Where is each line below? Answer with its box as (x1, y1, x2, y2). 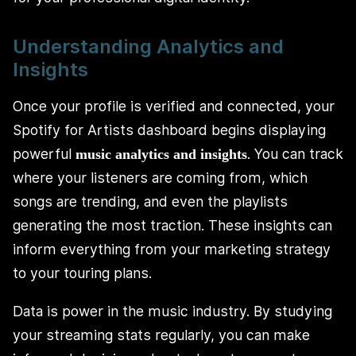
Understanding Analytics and (13, 34, 284, 58)
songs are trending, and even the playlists (13, 193, 288, 211)
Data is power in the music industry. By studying (13, 302, 332, 319)
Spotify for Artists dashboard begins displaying (13, 122, 326, 139)
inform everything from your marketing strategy (13, 241, 331, 258)
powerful (13, 145, 75, 163)
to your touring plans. (13, 265, 152, 282)
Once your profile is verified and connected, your (13, 98, 335, 115)
